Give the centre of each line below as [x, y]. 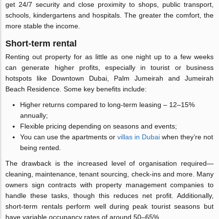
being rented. [41, 148]
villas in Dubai [139, 137]
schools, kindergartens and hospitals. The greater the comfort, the [109, 15]
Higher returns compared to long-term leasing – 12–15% [108, 105]
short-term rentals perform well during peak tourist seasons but [109, 206]
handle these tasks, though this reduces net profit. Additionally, [109, 196]
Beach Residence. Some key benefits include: [76, 89]
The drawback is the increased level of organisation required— [109, 163]
